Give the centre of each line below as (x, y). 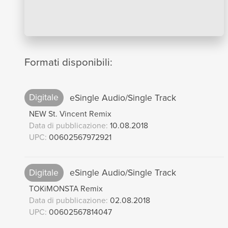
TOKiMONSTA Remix (66, 189)
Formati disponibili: (68, 62)
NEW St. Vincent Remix (70, 113)
